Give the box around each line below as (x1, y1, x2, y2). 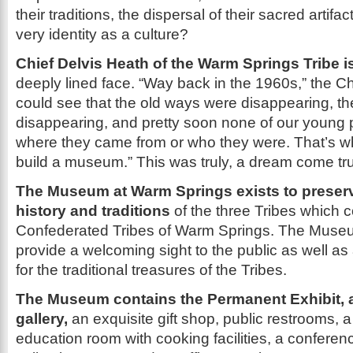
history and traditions (16, 203, 174, 219)
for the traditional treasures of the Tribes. (16, 262, 287, 278)
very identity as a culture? (16, 26, 188, 43)
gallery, (16, 310, 68, 327)
